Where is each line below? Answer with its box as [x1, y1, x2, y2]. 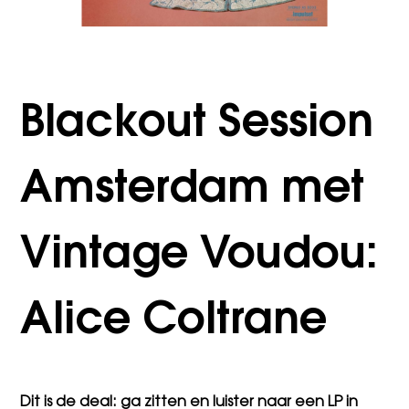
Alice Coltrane [20, 300, 328, 345]
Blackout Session [20, 103, 374, 148]
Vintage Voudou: [20, 235, 379, 279]
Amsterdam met [20, 169, 365, 214]
